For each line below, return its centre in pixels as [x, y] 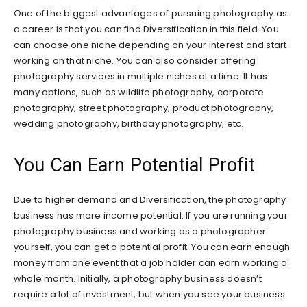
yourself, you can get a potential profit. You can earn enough [152, 247]
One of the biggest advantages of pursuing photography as [151, 13]
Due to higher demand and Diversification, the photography [150, 199]
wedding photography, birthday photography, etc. [129, 123]
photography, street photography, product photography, [144, 108]
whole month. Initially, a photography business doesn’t [138, 278]
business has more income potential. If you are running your [151, 215]
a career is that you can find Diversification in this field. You [146, 29]
